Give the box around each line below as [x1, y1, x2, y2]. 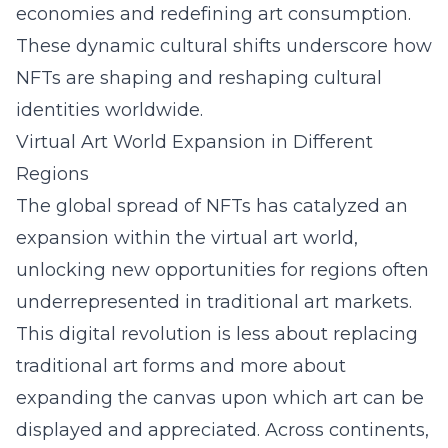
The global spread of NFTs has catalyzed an [16, 195, 408, 217]
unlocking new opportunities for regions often [16, 259, 429, 281]
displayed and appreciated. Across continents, [16, 419, 429, 441]
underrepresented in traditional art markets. [16, 291, 412, 313]
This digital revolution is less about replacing [16, 323, 418, 345]
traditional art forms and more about [16, 355, 346, 377]
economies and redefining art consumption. [16, 3, 411, 25]
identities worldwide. [16, 99, 203, 121]
